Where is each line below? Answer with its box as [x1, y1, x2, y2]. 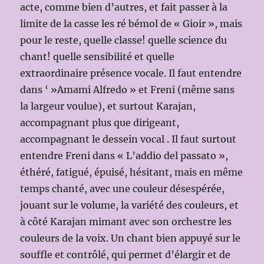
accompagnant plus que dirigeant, [20, 116, 180, 128]
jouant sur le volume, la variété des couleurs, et [20, 199, 239, 211]
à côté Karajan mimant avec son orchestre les [20, 215, 232, 227]
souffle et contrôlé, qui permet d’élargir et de [20, 248, 231, 260]
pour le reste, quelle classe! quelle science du [20, 34, 227, 46]
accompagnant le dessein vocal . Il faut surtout [20, 133, 237, 145]
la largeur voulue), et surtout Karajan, [20, 100, 196, 112]
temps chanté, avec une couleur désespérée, [20, 182, 225, 194]
